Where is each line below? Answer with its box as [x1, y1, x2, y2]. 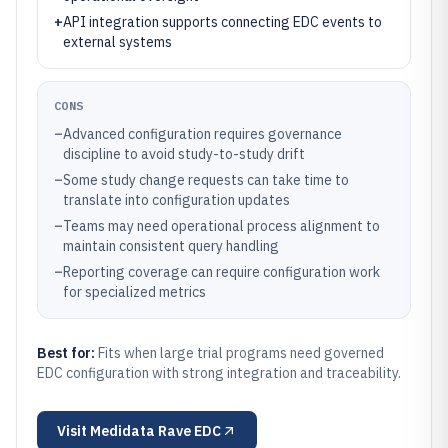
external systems [63, 33, 172, 51]
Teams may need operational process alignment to [63, 217, 380, 235]
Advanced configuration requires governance [63, 125, 342, 143]
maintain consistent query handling [63, 237, 279, 255]
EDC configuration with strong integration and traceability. [37, 364, 401, 382]
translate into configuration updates [63, 191, 290, 209]
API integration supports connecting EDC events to [63, 13, 382, 31]
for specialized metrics [63, 283, 206, 301]
